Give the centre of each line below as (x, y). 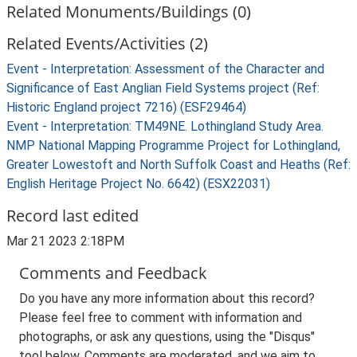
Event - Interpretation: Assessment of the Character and (165, 69)
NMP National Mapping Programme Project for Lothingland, (173, 145)
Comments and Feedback (113, 273)
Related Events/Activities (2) (107, 43)
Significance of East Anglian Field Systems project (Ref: (163, 88)
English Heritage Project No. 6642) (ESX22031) (138, 184)
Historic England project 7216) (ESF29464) (126, 107)
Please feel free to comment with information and (161, 318)
